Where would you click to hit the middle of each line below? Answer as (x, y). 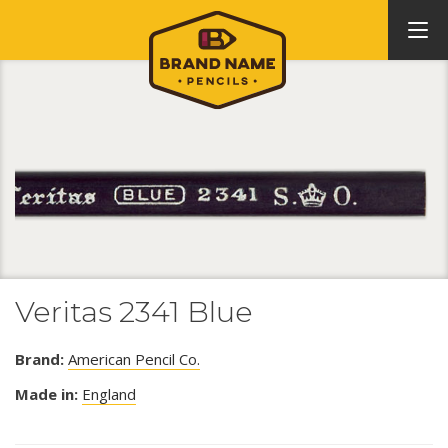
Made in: (46, 393)
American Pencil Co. (134, 358)
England (109, 393)
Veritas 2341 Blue (134, 311)
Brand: (39, 358)
